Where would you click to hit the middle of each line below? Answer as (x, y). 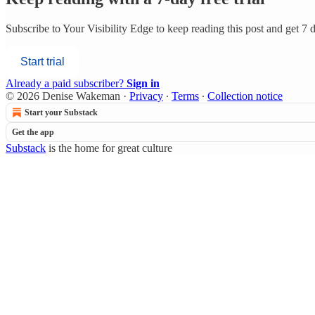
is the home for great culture (109, 148)
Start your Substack (61, 112)
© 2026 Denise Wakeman (63, 96)
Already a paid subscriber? (66, 83)
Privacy (146, 96)
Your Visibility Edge (108, 28)
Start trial (43, 61)
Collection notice (245, 96)
